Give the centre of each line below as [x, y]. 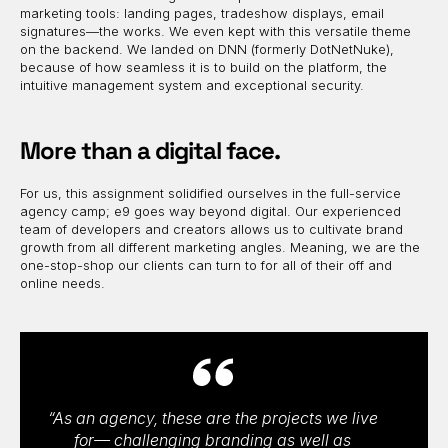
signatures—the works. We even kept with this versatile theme [215, 30]
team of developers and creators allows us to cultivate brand [211, 228]
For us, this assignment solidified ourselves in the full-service [210, 192]
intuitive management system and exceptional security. [192, 84]
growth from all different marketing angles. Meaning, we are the [220, 246]
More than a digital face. [150, 150]
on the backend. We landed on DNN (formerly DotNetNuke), [207, 48]
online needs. [62, 282]
